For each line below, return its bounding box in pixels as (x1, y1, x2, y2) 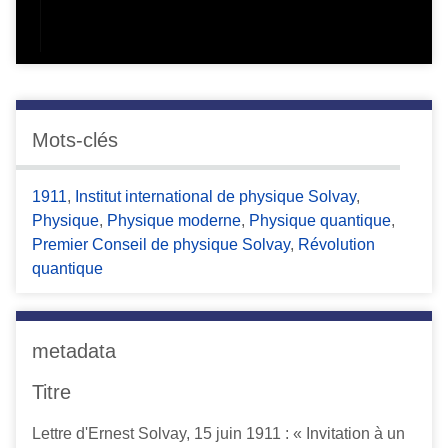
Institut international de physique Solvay (75, 188, 356, 206)
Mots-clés (32, 128, 118, 151)
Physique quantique (249, 212, 391, 230)
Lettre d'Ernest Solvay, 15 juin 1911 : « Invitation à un (32, 425, 405, 443)
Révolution (298, 236, 375, 254)
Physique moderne (107, 212, 241, 230)
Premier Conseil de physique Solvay (32, 236, 290, 254)
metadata (32, 340, 116, 363)
